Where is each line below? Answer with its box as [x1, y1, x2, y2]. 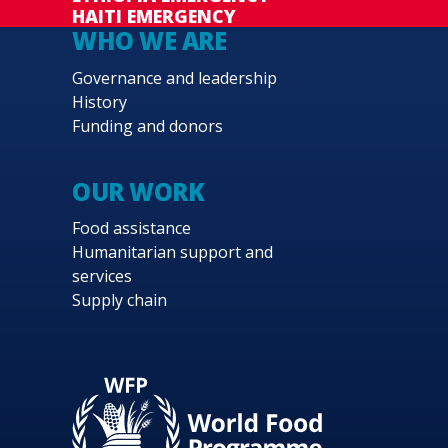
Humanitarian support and [72, 240, 273, 263]
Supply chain [72, 288, 167, 311]
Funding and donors [72, 114, 223, 137]
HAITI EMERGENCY [72, 4, 236, 29]
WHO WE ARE [72, 24, 227, 58]
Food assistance [72, 216, 191, 239]
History [72, 90, 127, 113]
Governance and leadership [72, 66, 277, 89]
